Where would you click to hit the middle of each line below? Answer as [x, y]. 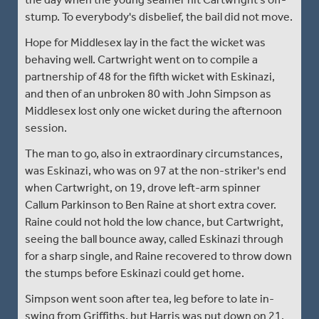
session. [46, 127]
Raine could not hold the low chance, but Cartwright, [154, 221]
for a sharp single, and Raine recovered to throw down [158, 256]
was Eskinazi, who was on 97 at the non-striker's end [156, 170]
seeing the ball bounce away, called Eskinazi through [154, 239]
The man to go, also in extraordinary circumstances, [154, 153]
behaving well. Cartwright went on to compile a [141, 59]
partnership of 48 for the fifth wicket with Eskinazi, [150, 76]
